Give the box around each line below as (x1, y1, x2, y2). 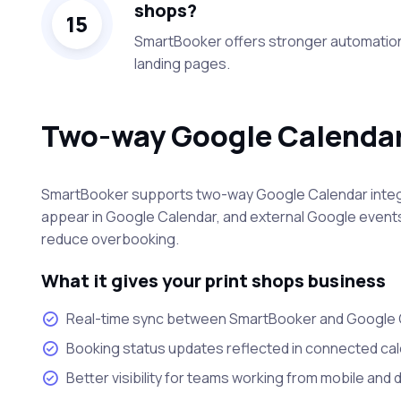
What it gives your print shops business (40, 268, 386, 293)
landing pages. (133, 53, 230, 73)
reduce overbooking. (40, 228, 179, 249)
